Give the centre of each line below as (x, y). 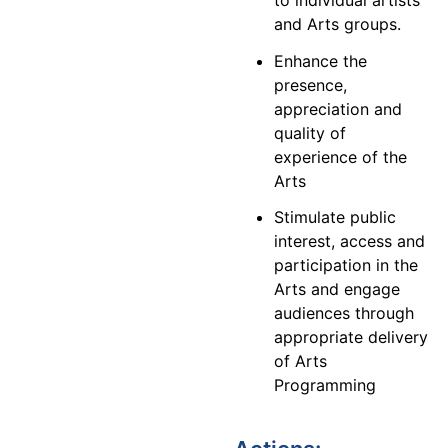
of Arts (300, 361)
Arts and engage (337, 289)
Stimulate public (335, 217)
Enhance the (320, 60)
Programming (325, 385)
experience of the (340, 156)
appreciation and (338, 108)
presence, (310, 84)
